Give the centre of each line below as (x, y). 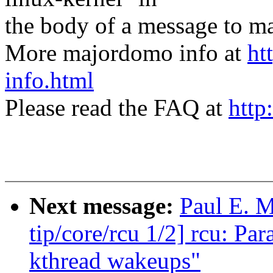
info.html (49, 80)
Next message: (105, 206)
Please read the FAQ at (117, 108)
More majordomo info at (126, 53)
